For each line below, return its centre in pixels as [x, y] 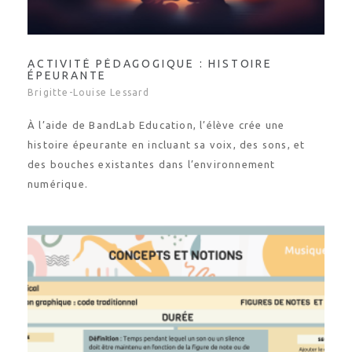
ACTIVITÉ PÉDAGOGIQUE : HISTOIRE [150, 49]
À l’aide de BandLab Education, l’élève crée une [156, 111]
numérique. [58, 170]
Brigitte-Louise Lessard [89, 78]
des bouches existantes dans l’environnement [152, 150]
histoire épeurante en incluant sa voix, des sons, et [167, 130]
